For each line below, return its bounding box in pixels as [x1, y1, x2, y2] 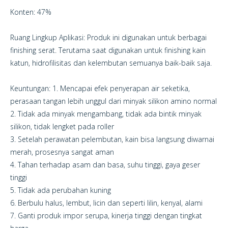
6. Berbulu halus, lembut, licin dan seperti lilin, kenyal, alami [10, 197, 203, 208]
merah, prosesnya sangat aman [10, 147, 114, 157]
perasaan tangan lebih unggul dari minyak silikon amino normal [10, 96, 217, 106]
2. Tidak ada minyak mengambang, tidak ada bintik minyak [10, 108, 202, 119]
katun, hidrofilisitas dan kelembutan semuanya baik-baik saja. [10, 58, 212, 68]
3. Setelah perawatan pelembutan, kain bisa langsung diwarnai [10, 134, 214, 144]
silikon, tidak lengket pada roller [10, 121, 114, 131]
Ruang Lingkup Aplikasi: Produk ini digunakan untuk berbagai [10, 32, 207, 42]
